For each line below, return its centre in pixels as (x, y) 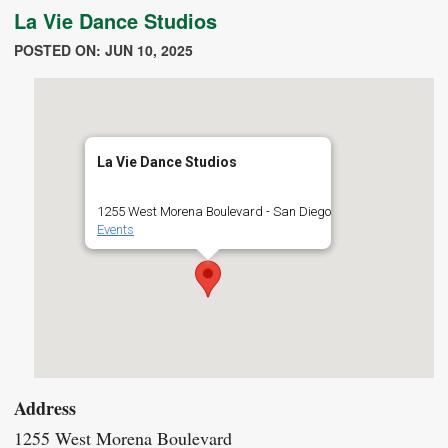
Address (45, 408)
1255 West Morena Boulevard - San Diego (214, 211)
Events (115, 229)
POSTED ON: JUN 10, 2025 (103, 50)
